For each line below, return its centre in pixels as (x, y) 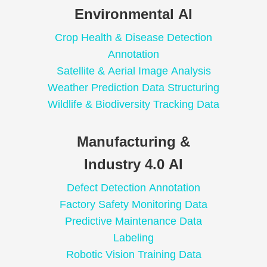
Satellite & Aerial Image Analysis (133, 71)
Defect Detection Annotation (133, 188)
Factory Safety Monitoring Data (133, 205)
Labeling (133, 238)
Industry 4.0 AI (133, 164)
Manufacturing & (133, 142)
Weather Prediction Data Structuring (133, 88)
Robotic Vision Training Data (133, 255)
